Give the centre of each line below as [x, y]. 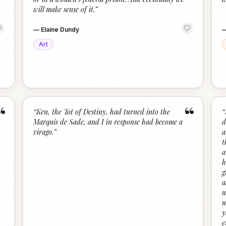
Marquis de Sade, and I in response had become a [108, 122]
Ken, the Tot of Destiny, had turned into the [103, 112]
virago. [44, 132]
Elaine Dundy [60, 30]
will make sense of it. [64, 9]
